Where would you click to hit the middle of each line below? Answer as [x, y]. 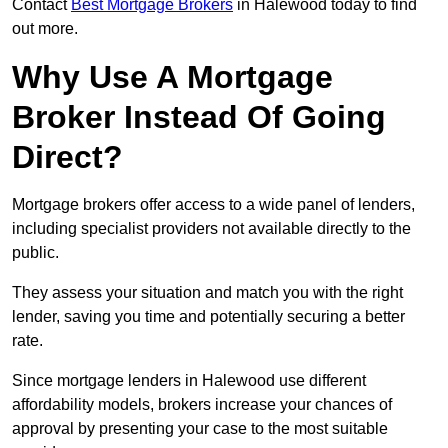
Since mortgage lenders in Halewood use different [189, 381]
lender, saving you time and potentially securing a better [208, 317]
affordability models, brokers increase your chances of [202, 405]
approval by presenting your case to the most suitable [200, 429]
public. [35, 253]
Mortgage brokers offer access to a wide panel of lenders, [213, 205]
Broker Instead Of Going [199, 117]
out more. [45, 29]
